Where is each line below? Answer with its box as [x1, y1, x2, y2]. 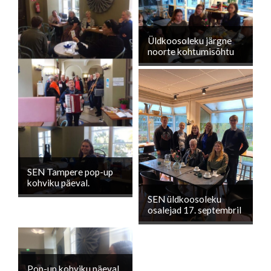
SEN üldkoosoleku [148, 193, 221, 204]
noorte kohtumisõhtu [148, 45, 234, 57]
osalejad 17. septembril [148, 204, 241, 215]
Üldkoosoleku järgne [148, 34, 232, 46]
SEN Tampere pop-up [27, 166, 113, 177]
